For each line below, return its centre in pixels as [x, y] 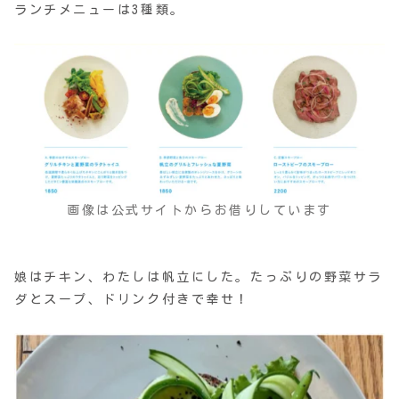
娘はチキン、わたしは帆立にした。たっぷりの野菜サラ [199, 277]
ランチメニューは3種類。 [100, 9]
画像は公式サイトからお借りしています [199, 210]
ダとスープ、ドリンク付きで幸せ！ [132, 300]
